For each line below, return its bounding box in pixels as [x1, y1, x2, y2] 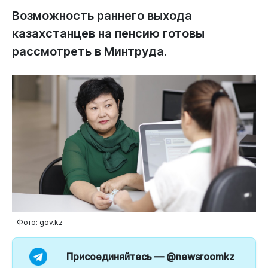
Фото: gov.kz [17, 217, 63, 227]
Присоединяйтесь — [66, 250, 167, 263]
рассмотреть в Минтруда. [12, 44, 167, 59]
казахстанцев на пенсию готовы [12, 26, 205, 41]
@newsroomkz [166, 250, 235, 263]
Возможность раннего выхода [12, 8, 192, 23]
